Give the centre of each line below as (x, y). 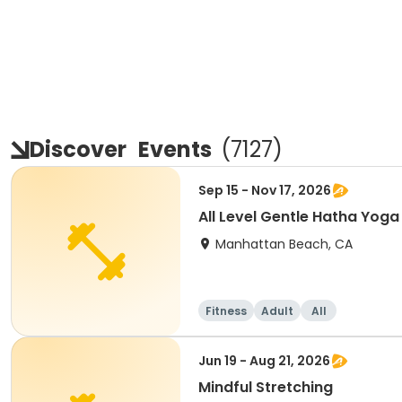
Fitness (226, 311)
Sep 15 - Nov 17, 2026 (265, 190)
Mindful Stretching (266, 387)
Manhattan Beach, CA (284, 244)
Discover (80, 149)
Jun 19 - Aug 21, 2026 (264, 361)
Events (175, 149)
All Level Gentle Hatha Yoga (299, 217)
